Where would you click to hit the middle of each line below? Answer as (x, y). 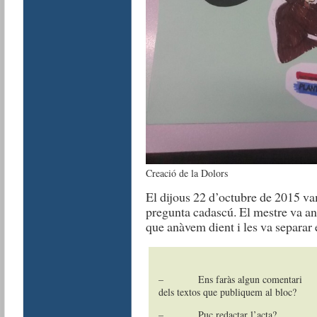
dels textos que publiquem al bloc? (227, 292)
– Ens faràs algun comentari (230, 279)
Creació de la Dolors (186, 173)
